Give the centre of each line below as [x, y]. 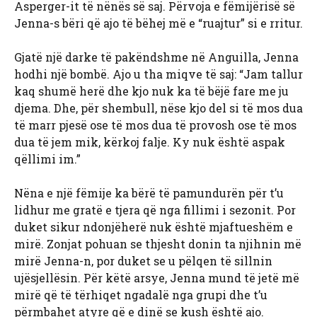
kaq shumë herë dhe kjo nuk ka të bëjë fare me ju [151, 91]
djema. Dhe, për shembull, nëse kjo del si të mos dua [158, 108]
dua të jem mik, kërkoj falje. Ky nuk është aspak [150, 142]
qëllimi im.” [47, 159]
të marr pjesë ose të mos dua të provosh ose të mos [155, 125]
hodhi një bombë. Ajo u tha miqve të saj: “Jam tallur [158, 74]
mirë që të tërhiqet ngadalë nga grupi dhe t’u [141, 295]
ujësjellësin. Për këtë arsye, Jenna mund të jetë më [157, 278]
